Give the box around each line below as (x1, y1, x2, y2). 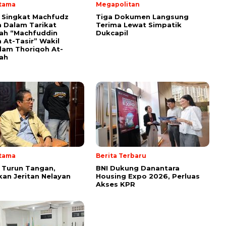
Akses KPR (96, 180, 135, 189)
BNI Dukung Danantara (96, 164, 180, 173)
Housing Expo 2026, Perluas (96, 172, 200, 181)
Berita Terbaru (96, 152, 146, 160)
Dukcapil (96, 29, 128, 37)
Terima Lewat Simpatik (96, 21, 182, 29)
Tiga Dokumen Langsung (96, 13, 189, 21)
